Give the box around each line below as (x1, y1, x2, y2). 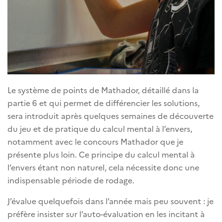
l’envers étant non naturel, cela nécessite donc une (7, 161, 199, 172)
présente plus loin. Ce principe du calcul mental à (7, 148, 195, 160)
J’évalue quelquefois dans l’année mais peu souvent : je (7, 195, 214, 206)
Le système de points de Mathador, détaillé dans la (7, 84, 199, 95)
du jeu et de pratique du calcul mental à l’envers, (7, 122, 192, 134)
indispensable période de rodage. (7, 174, 134, 185)
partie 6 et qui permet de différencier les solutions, (7, 97, 200, 108)
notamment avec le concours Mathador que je (7, 135, 183, 147)
